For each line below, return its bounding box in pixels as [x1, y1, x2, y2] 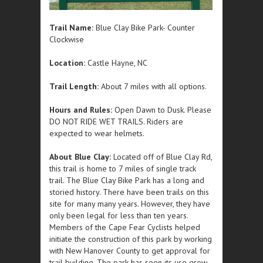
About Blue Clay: [49, 151, 111, 162]
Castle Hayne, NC [85, 57, 147, 68]
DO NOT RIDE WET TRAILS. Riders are [49, 116, 183, 127]
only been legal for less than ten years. [49, 210, 188, 221]
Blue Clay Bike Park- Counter [93, 22, 195, 33]
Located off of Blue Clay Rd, [111, 151, 212, 162]
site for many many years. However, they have [49, 198, 210, 209]
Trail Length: [49, 80, 99, 92]
